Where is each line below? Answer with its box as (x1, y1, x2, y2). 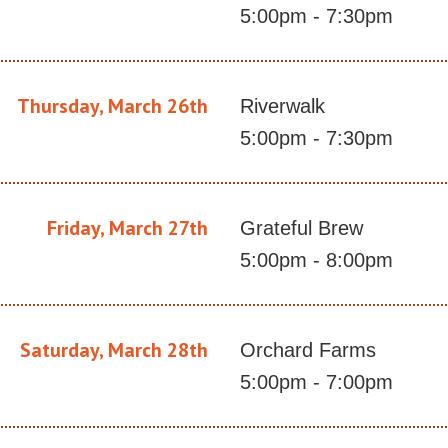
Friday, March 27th (47, 215, 208, 242)
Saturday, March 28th (20, 337, 208, 364)
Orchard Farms (240, 339, 376, 362)
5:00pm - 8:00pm (240, 249, 393, 272)
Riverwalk (240, 95, 325, 118)
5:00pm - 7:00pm (240, 371, 393, 394)
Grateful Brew (240, 217, 363, 240)
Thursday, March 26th (17, 93, 208, 120)
